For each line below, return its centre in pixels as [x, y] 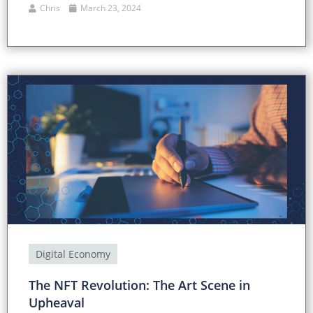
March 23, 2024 [110, 8]
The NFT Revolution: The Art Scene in [139, 285]
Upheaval [57, 303]
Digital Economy [73, 254]
